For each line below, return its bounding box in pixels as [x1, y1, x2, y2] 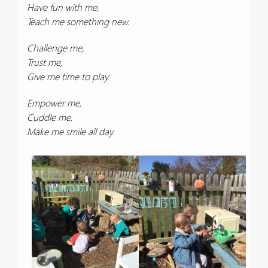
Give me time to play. [27, 70, 109, 83]
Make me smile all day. [27, 125, 114, 138]
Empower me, [27, 96, 82, 109]
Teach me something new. [27, 15, 130, 28]
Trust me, [27, 56, 63, 68]
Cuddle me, [27, 111, 73, 123]
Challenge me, [27, 41, 84, 54]
